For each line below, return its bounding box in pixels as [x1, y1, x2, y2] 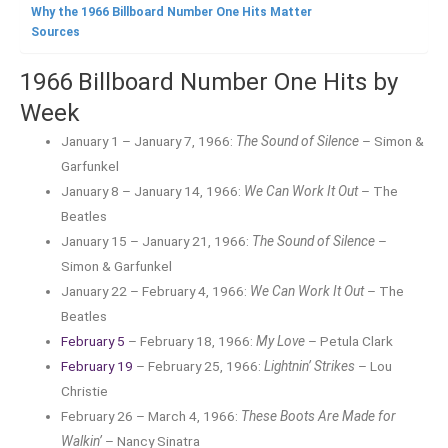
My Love [256, 332, 306, 349]
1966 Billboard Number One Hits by [20, 67, 398, 96]
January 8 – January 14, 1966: [61, 182, 245, 199]
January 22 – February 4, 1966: [61, 282, 251, 299]
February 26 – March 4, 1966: [61, 407, 242, 424]
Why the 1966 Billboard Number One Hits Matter [31, 5, 312, 20]
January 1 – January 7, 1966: [61, 132, 237, 149]
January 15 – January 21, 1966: [61, 232, 253, 249]
